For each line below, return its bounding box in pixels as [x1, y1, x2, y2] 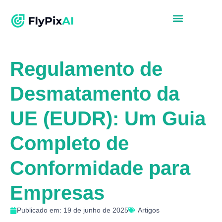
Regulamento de [10, 58, 163, 80]
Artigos [138, 206, 160, 215]
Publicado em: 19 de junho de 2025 [17, 206, 128, 215]
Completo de [10, 132, 129, 155]
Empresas [10, 182, 105, 204]
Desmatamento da [10, 83, 179, 105]
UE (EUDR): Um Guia [10, 108, 206, 130]
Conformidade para [10, 157, 190, 179]
